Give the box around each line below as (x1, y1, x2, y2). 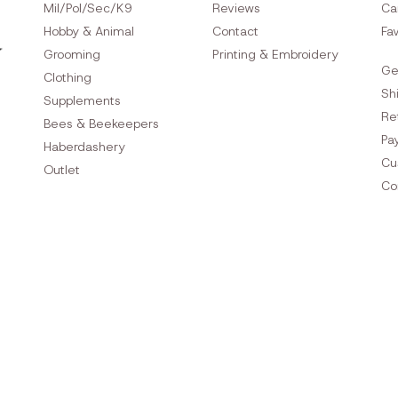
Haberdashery (44, 139, 125, 155)
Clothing (44, 69, 92, 86)
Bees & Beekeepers (44, 115, 159, 132)
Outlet (44, 162, 80, 179)
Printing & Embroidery (212, 46, 338, 63)
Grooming (44, 46, 100, 63)
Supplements (44, 92, 121, 109)
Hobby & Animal (44, 23, 134, 40)
